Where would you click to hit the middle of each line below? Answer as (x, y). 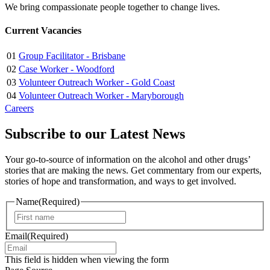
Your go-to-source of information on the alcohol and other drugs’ (127, 160)
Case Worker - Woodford (67, 69)
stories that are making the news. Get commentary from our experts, (133, 171)
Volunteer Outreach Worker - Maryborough (101, 96)
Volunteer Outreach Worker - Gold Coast (97, 83)
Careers (19, 108)
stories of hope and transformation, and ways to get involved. (121, 181)
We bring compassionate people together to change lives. (112, 7)
